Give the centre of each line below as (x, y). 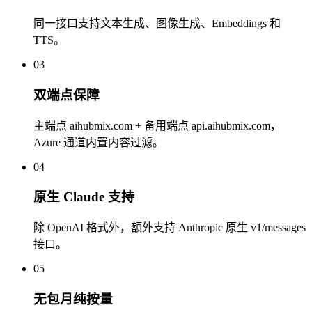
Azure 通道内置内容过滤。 (99, 142)
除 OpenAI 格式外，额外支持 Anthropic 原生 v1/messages (170, 228)
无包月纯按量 (73, 299)
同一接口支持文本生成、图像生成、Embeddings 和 (157, 24)
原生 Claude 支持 (84, 197)
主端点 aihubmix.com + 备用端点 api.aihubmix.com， (157, 125)
